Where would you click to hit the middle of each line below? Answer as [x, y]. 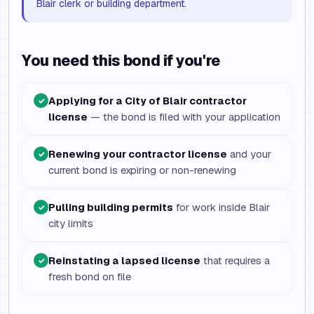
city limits [71, 223]
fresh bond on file [90, 277]
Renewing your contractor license [138, 154]
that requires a [235, 260]
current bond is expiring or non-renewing [142, 170]
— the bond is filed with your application [184, 117]
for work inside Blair [221, 207]
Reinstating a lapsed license [124, 260]
